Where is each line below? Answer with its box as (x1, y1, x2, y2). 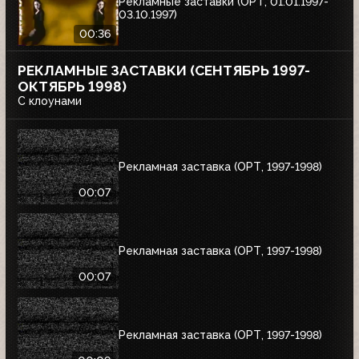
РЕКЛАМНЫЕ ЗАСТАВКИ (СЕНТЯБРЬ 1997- (18, 62, 310, 79)
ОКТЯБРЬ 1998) (18, 78, 127, 95)
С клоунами (18, 94, 82, 107)
